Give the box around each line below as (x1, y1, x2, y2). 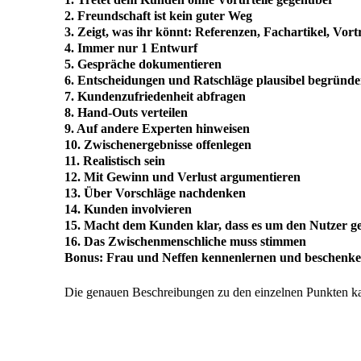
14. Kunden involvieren (64, 202, 192, 217)
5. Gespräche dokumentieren (64, 57, 222, 72)
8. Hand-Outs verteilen (64, 106, 188, 120)
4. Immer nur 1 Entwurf (64, 41, 197, 56)
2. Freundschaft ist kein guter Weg (64, 9, 252, 23)
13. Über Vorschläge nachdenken (64, 186, 246, 201)
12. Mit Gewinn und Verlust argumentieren (64, 170, 301, 185)
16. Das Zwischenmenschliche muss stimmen (64, 234, 306, 249)
